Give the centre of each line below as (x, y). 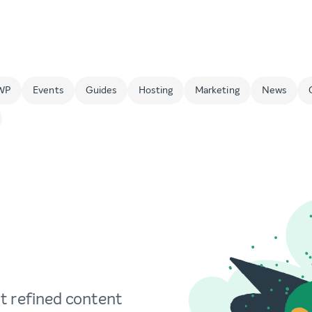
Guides (101, 91)
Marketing (217, 91)
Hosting (156, 91)
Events (48, 91)
